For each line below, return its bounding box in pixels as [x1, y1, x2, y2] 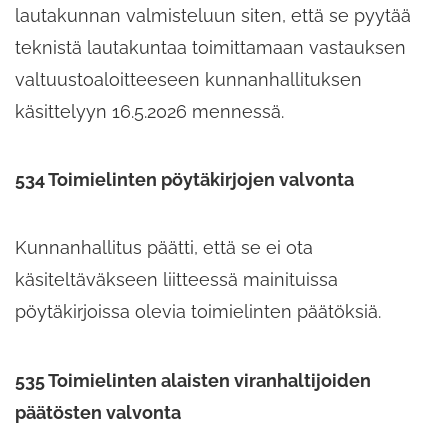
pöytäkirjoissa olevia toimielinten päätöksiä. [15, 301, 381, 323]
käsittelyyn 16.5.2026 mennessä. [15, 101, 284, 123]
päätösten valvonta [15, 401, 181, 423]
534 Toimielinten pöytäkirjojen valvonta [15, 169, 354, 191]
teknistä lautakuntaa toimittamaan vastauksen [15, 37, 406, 59]
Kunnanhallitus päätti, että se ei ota [15, 237, 313, 259]
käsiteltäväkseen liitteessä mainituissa [15, 269, 338, 291]
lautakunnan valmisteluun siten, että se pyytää [15, 5, 411, 27]
